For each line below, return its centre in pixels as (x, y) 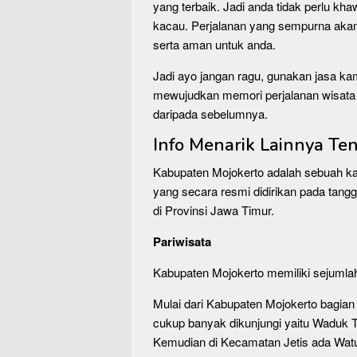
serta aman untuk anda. (214, 44)
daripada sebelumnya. (210, 114)
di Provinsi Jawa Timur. (214, 210)
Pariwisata (184, 241)
